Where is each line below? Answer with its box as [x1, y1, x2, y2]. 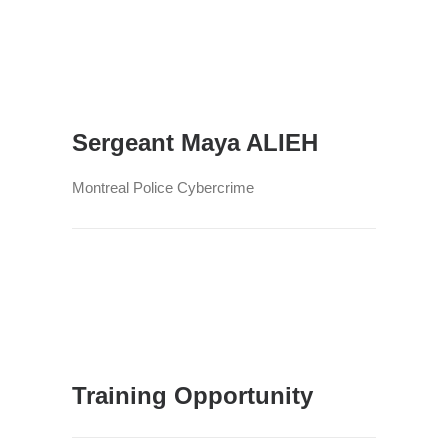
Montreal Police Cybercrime [72, 179, 254, 196]
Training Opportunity [72, 382, 313, 409]
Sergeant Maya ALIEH [72, 129, 318, 156]
